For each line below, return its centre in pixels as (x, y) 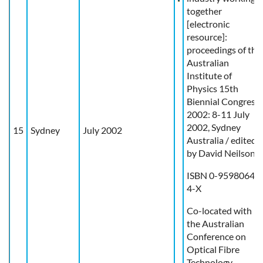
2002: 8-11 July (218, 114)
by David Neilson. (222, 153)
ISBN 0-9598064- (222, 175)
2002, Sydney (214, 127)
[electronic (208, 23)
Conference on (216, 236)
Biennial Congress (223, 101)
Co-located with (219, 210)
